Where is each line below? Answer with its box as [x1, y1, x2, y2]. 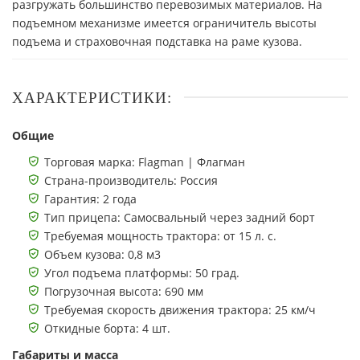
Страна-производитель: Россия [44, 172, 218, 188]
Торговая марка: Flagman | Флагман [44, 153, 245, 170]
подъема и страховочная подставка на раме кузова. [12, 33, 302, 49]
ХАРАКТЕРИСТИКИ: [12, 88, 172, 106]
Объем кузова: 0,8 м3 [44, 246, 161, 262]
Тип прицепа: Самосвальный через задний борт [44, 209, 315, 225]
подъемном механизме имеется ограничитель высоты [12, 14, 317, 31]
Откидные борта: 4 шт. [44, 320, 170, 336]
